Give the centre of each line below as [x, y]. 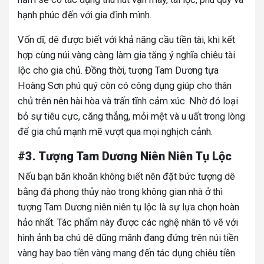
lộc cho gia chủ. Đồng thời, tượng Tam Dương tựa [118, 70]
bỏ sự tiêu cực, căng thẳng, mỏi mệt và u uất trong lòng [131, 116]
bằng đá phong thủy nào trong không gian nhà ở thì [120, 192]
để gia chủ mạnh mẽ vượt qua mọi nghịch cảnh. [115, 131]
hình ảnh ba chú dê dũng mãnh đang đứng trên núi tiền [128, 237]
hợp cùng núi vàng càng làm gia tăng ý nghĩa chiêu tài [126, 55]
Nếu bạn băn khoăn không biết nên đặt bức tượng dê [126, 176]
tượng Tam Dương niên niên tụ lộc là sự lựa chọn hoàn [128, 207]
